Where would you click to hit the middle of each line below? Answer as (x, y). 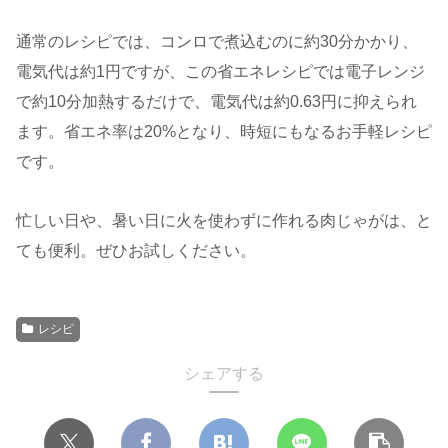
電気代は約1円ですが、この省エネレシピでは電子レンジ (220, 72)
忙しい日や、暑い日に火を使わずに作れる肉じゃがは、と (224, 221)
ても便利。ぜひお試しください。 (136, 251)
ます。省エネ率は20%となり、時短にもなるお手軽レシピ (224, 132)
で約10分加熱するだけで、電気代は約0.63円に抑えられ (216, 102)
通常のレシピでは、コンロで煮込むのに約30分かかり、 (217, 42)
